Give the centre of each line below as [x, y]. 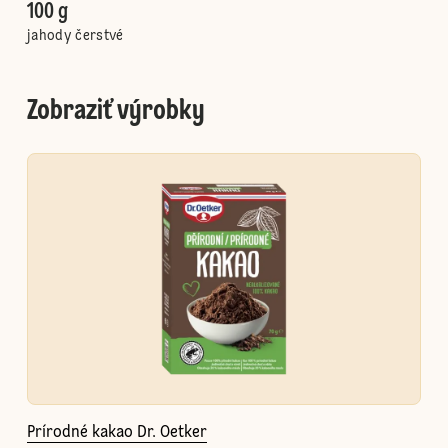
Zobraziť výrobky [115, 112]
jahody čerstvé [75, 36]
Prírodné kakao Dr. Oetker [116, 433]
